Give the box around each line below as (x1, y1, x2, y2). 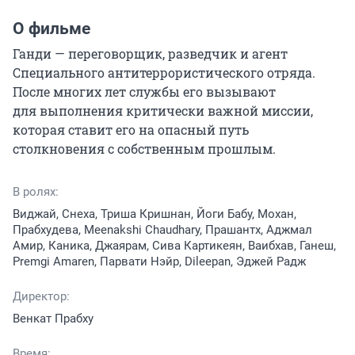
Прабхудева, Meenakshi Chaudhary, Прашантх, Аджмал (13, 223, 312, 237)
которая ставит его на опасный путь (13, 121, 249, 138)
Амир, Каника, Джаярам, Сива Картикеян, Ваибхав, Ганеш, (13, 239, 336, 253)
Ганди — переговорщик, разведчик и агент (13, 45, 288, 62)
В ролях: (13, 185, 59, 199)
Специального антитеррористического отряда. (13, 64, 315, 81)
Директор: (13, 289, 70, 303)
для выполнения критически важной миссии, (13, 102, 313, 119)
